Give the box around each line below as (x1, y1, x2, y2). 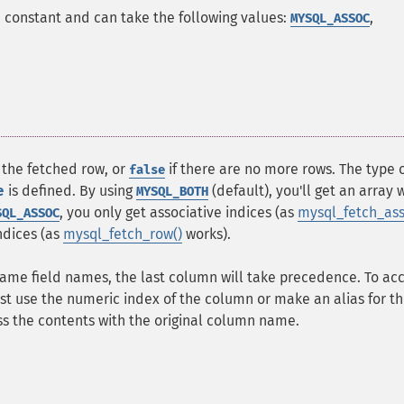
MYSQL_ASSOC (290, 11, 370, 26)
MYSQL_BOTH (136, 184, 208, 199)
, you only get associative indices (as (60, 204, 298, 221)
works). (182, 225, 231, 243)
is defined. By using (5, 182, 136, 199)
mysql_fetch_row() (63, 225, 182, 243)
